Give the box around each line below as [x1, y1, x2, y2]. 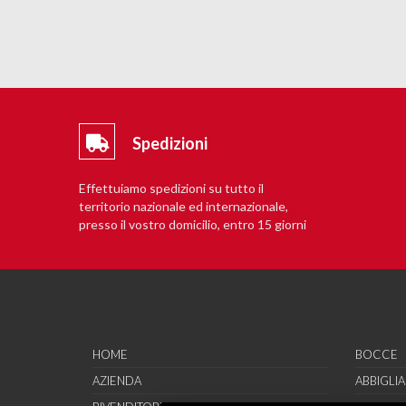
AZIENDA [92, 372, 141, 388]
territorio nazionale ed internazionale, [79, 198, 288, 214]
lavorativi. [79, 234, 132, 250]
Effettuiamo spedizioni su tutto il [79, 179, 264, 196]
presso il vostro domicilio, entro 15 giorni [79, 216, 306, 232]
